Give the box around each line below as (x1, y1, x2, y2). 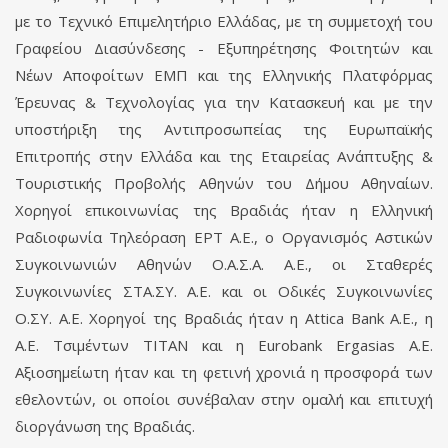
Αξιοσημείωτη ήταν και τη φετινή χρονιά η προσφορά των (15, 361, 433, 382)
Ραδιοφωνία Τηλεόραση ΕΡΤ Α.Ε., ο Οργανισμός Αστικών (15, 226, 433, 247)
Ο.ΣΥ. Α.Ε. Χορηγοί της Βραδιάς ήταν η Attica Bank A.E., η (15, 307, 433, 328)
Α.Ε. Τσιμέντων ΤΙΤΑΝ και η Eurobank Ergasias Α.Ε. (15, 334, 433, 355)
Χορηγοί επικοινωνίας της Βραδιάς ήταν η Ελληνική (15, 199, 433, 220)
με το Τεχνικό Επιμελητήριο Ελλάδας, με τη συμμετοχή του (15, 10, 433, 31)
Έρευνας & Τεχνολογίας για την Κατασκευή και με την (15, 91, 433, 112)
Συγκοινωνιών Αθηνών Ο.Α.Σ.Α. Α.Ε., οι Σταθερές (15, 253, 433, 274)
